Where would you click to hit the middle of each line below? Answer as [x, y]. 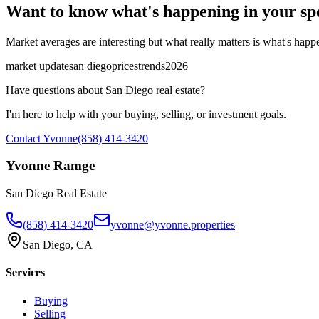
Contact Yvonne [42, 138]
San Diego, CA [58, 245]
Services [25, 273]
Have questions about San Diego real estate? [105, 90]
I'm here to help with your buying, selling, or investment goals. [146, 114]
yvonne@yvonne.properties [173, 225]
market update [37, 66]
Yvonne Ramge [50, 166]
